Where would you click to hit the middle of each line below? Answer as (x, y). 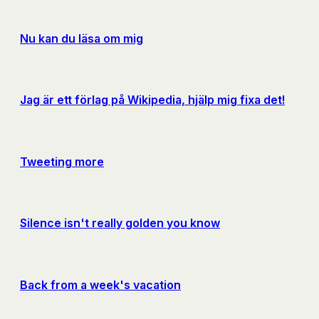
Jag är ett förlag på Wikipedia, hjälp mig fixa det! (152, 100)
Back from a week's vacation (100, 284)
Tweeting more (62, 161)
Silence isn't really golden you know (120, 223)
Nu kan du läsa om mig (82, 38)
